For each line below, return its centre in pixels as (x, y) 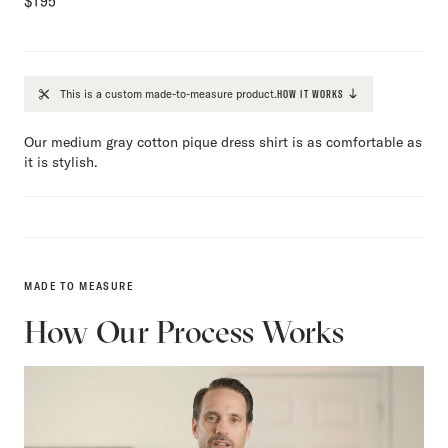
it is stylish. (61, 161)
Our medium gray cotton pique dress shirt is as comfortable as (223, 141)
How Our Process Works (184, 331)
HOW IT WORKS (310, 93)
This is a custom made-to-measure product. (168, 93)
